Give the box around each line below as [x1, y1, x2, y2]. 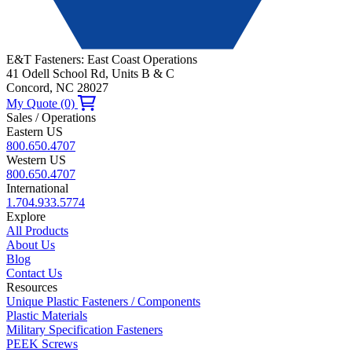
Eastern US [6, 125, 63, 138]
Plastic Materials [6, 309, 87, 322]
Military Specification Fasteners [6, 323, 163, 336]
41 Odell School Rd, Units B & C [6, 67, 174, 80]
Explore [6, 210, 46, 223]
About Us [6, 238, 55, 251]
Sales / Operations [6, 111, 96, 124]
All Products [6, 224, 68, 237]
